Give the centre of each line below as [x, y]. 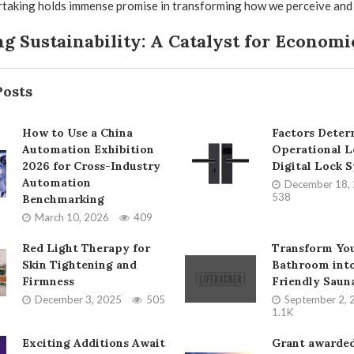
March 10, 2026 [72, 217]
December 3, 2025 [78, 299]
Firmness [48, 281]
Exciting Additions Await [93, 343]
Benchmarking [63, 199]
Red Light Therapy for [86, 248]
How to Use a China [77, 133]
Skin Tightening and [79, 265]
